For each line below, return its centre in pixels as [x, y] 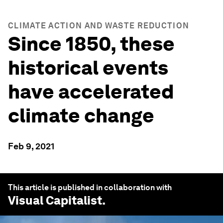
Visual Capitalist [55, 200]
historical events [88, 68]
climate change [81, 115]
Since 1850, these [91, 44]
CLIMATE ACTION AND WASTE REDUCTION [99, 26]
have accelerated [91, 92]
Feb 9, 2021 [31, 146]
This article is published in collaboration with [90, 187]
